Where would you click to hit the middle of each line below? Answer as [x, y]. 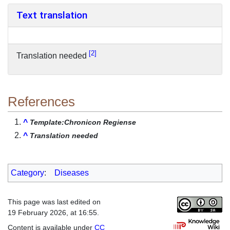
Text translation [52, 15]
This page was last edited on [54, 202]
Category [27, 173]
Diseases [72, 173]
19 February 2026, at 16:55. [53, 213]
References [41, 102]
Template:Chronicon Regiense [83, 122]
